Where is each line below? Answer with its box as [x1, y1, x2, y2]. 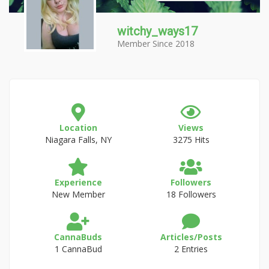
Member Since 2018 [117, 38, 195, 49]
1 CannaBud [54, 243, 102, 255]
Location [59, 122, 97, 133]
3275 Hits [172, 134, 210, 145]
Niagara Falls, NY [44, 134, 112, 145]
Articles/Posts [160, 231, 222, 243]
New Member [51, 189, 105, 200]
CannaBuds [54, 231, 102, 243]
